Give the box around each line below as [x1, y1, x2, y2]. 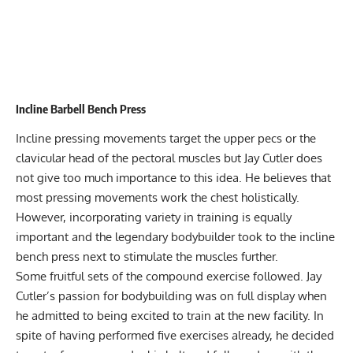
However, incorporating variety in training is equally [16, 209, 292, 225]
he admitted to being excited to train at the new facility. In [16, 307, 324, 323]
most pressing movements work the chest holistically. [16, 189, 299, 205]
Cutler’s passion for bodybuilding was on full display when [16, 288, 327, 303]
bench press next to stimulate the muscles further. [16, 248, 278, 264]
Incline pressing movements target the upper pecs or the [16, 130, 316, 146]
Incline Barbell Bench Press [16, 102, 146, 117]
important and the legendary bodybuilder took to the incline [16, 229, 335, 244]
